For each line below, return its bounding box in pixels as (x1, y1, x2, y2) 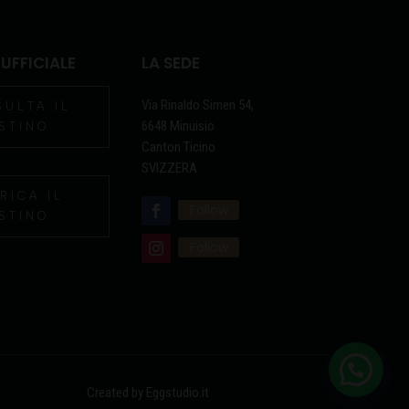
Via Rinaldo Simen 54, (142, 97, 254, 114)
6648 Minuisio (142, 118, 217, 135)
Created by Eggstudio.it (86, 383, 209, 401)
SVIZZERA (142, 160, 197, 177)
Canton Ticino (142, 139, 215, 156)
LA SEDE (142, 51, 200, 74)
